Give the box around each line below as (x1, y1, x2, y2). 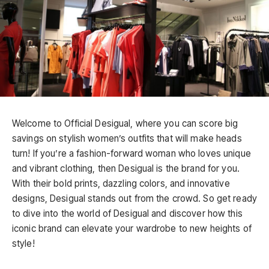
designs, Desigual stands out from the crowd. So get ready (12, 192, 257, 204)
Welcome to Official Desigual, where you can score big (12, 117, 238, 129)
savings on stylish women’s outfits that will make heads (12, 132, 242, 144)
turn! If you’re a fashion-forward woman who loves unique (12, 147, 251, 159)
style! (12, 237, 35, 249)
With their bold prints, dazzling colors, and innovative (12, 177, 230, 189)
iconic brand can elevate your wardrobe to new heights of (12, 222, 252, 234)
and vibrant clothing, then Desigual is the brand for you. (12, 162, 240, 174)
